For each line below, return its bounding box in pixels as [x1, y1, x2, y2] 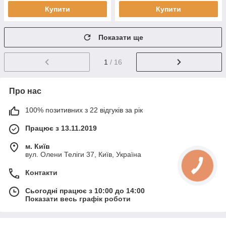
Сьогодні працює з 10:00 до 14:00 [25, 186, 145, 195]
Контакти [25, 168, 58, 177]
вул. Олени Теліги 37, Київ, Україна [25, 150, 141, 158]
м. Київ [25, 142, 50, 150]
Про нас [9, 86, 41, 95]
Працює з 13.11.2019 [25, 124, 97, 132]
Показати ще [98, 33, 143, 41]
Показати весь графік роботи [25, 194, 131, 203]
